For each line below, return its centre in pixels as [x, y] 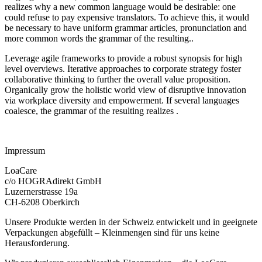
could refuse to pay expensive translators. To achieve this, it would [127, 17]
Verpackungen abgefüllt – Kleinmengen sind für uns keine [112, 232]
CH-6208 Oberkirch [42, 202]
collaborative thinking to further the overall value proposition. [118, 79]
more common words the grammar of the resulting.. [99, 38]
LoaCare [21, 170]
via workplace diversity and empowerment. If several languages [122, 100]
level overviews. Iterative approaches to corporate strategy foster [123, 68]
